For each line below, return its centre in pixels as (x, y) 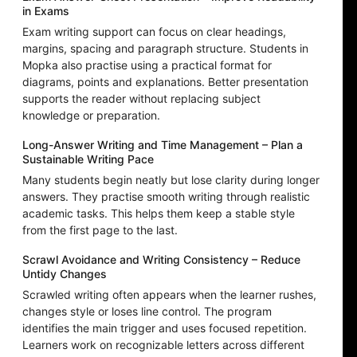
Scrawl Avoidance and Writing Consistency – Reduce (161, 260)
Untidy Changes (65, 274)
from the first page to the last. (100, 230)
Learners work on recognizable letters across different (163, 345)
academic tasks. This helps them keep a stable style (159, 214)
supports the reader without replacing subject (141, 99)
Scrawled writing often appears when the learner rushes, (169, 295)
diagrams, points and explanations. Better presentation (165, 82)
